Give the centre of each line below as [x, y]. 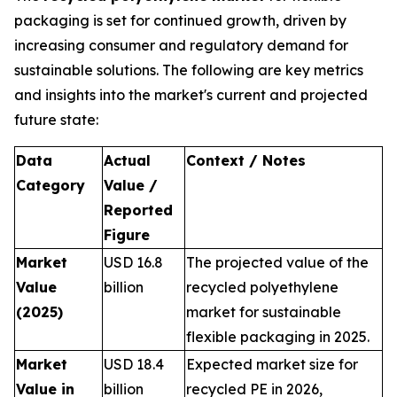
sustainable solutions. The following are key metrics [189, 70]
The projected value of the [277, 262]
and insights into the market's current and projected [191, 95]
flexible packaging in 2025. [278, 337]
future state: [56, 120]
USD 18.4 [134, 364]
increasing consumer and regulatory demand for [181, 45]
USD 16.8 [133, 262]
